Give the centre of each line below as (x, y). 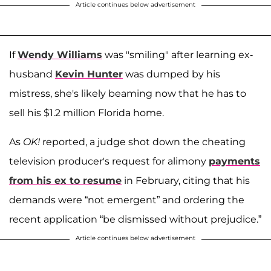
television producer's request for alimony (109, 161)
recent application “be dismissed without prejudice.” (135, 219)
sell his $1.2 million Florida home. (87, 113)
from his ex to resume (65, 180)
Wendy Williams (60, 54)
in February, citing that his (186, 180)
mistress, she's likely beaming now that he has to (128, 93)
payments (234, 161)
